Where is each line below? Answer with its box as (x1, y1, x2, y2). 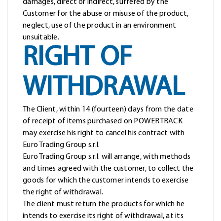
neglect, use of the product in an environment (23, 22, 177, 30)
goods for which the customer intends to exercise (23, 177, 188, 185)
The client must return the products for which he (23, 200, 184, 209)
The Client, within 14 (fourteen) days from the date (23, 106, 193, 114)
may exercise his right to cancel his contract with (23, 129, 185, 138)
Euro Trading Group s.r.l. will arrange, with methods (23, 153, 190, 161)
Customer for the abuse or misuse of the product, (23, 10, 188, 18)
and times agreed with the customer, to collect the (23, 165, 194, 173)
